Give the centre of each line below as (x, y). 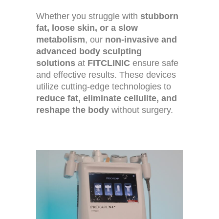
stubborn (159, 16)
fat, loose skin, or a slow (87, 28)
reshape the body (73, 110)
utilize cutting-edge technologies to (104, 87)
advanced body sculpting (89, 52)
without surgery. (141, 110)
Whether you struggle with (88, 16)
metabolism (61, 40)
